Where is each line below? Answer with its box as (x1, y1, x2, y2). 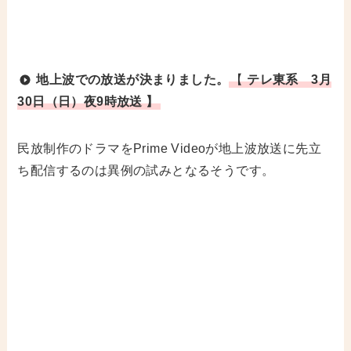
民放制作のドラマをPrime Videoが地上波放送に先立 (17, 141, 322, 155)
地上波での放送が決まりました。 (36, 72, 230, 86)
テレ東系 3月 (247, 72, 332, 86)
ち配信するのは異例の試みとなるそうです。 (17, 163, 275, 177)
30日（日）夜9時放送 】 (17, 94, 159, 108)
